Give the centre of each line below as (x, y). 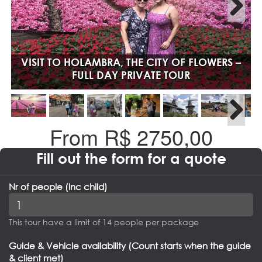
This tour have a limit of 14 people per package (104, 222)
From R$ (93, 137)
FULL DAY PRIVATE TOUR (131, 75)
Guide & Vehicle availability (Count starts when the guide (130, 246)
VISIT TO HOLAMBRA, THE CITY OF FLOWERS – (131, 62)
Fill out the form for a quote (131, 158)
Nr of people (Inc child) (58, 187)
